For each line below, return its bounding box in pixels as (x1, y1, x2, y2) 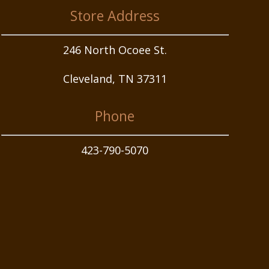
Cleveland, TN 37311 (62, 71, 167, 86)
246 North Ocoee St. (62, 43, 167, 58)
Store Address (70, 6, 160, 26)
